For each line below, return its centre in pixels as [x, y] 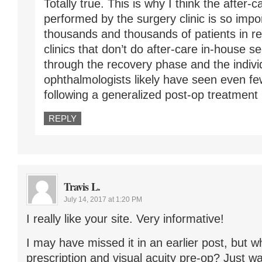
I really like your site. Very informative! [125, 218]
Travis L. [82, 186]
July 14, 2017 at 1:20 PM [103, 199]
